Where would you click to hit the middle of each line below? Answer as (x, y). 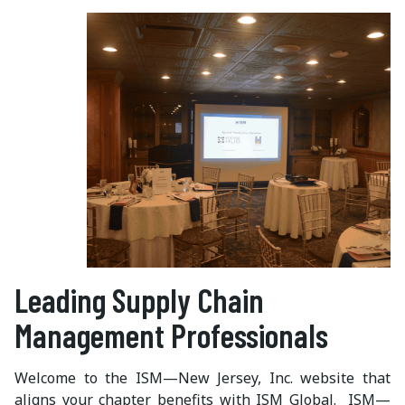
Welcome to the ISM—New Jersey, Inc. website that (202, 377)
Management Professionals (171, 334)
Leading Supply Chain (139, 299)
